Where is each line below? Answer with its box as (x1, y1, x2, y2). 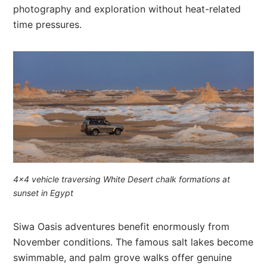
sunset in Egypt (13, 188, 74, 198)
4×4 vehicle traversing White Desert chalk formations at (13, 174, 231, 185)
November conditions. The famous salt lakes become (13, 236, 254, 249)
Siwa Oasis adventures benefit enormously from (13, 221, 230, 233)
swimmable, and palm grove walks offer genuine (13, 252, 232, 264)
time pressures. (13, 18, 82, 30)
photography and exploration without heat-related (13, 2, 241, 15)
